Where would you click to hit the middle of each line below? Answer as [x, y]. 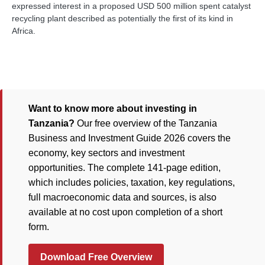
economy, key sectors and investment [106, 153]
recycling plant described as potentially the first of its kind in [122, 18]
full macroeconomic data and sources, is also [122, 197]
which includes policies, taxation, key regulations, [132, 182]
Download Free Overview [96, 257]
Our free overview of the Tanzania [146, 123]
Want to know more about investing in [113, 109]
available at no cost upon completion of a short [125, 212]
